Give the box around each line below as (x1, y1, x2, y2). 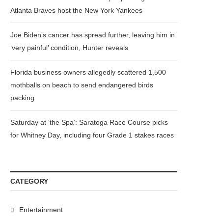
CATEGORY (10, 177, 48, 185)
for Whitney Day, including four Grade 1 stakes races (10, 131, 174, 139)
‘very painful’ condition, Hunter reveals (10, 44, 128, 52)
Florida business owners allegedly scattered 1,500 (10, 68, 166, 76)
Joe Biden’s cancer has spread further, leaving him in (10, 31, 175, 39)
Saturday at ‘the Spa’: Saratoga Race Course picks (10, 118, 168, 126)
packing (10, 94, 34, 102)
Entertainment (19, 206, 63, 214)
